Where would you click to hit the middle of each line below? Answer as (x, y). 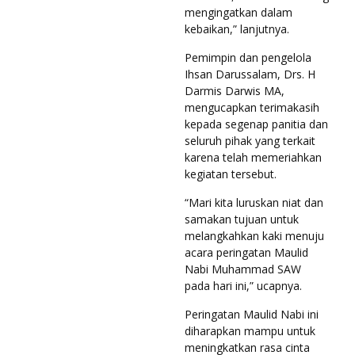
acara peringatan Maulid (246, 252)
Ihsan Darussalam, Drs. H (250, 74)
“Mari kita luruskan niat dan (254, 202)
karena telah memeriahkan (253, 157)
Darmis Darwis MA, (235, 90)
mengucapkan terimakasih (252, 107)
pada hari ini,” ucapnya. (243, 285)
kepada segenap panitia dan (256, 124)
